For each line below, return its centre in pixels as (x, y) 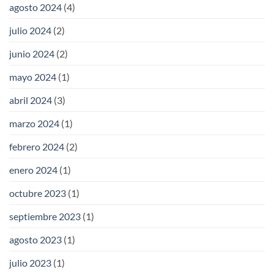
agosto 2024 (35, 7)
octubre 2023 (38, 193)
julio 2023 (30, 263)
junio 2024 (32, 54)
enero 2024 (33, 170)
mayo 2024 (33, 77)
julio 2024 (30, 31)
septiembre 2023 (45, 217)
